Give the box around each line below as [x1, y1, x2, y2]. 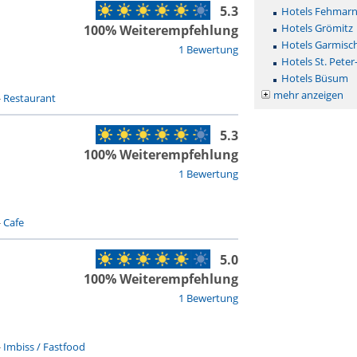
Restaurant [2, 91, 56, 105]
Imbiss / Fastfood [2, 339, 85, 354]
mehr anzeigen [273, 88, 343, 102]
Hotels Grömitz [280, 21, 353, 35]
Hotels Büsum [280, 71, 348, 85]
